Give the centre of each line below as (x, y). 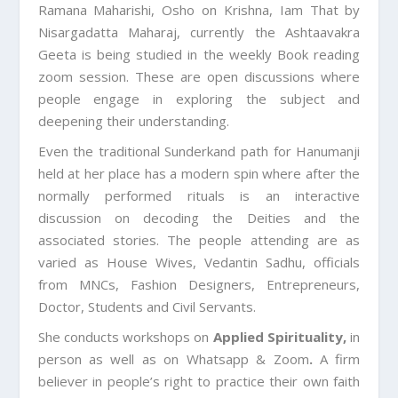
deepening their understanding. (133, 121)
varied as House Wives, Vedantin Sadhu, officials (199, 263)
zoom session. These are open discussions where (199, 77)
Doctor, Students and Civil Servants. (147, 307)
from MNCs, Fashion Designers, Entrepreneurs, (199, 285)
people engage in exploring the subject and (199, 99)
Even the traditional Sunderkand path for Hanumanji (199, 151)
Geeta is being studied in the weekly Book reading (199, 55)
